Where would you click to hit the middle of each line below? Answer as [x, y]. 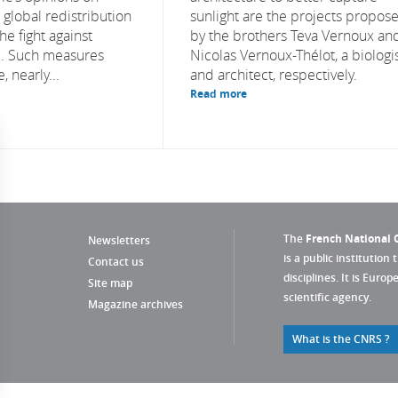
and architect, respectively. [274, 75]
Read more [219, 94]
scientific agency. [327, 297]
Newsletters [119, 240]
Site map [110, 283]
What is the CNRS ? [341, 339]
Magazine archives [135, 304]
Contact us [116, 262]
